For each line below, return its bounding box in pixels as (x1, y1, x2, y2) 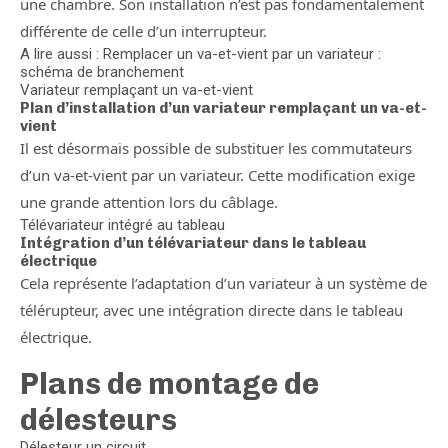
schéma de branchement (20, 63, 184, 81)
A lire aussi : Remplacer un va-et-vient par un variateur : (20, 45, 381, 63)
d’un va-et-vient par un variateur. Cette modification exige (20, 165, 415, 185)
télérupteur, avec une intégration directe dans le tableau (20, 300, 403, 320)
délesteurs (20, 402, 177, 438)
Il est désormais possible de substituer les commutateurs (20, 138, 412, 158)
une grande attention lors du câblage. (20, 192, 278, 212)
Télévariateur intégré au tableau (20, 216, 225, 234)
